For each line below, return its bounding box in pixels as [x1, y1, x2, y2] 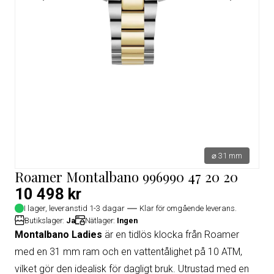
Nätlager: [85, 215, 117, 225]
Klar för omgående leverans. [139, 204, 237, 213]
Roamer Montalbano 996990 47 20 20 [15, 167, 238, 186]
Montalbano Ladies [15, 228, 102, 240]
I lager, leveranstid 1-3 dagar [24, 204, 125, 213]
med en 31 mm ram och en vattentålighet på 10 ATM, [15, 245, 242, 257]
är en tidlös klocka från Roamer [102, 228, 239, 240]
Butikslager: [24, 215, 66, 225]
